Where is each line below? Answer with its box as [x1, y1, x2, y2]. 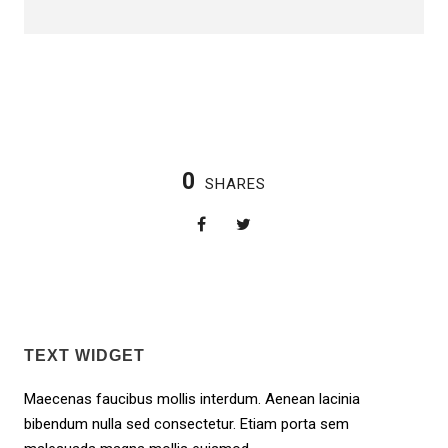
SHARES [205, 175, 266, 193]
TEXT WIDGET [24, 347, 145, 364]
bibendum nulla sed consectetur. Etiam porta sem [24, 415, 349, 433]
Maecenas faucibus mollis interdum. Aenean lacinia [24, 390, 360, 408]
